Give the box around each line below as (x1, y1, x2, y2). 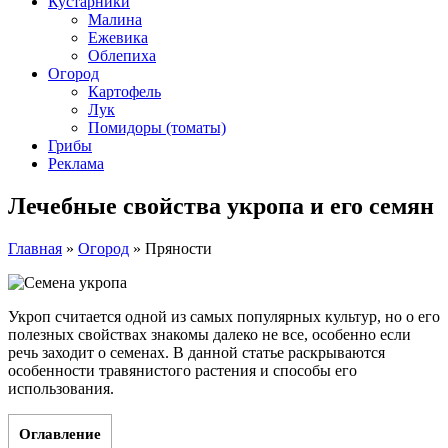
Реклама (48, 155, 104, 172)
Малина (88, 11, 142, 28)
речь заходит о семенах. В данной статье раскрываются (8, 343, 385, 361)
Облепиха (88, 47, 156, 64)
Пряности (145, 239, 212, 257)
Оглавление (19, 424, 101, 442)
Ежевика (88, 29, 148, 46)
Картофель (88, 83, 161, 100)
